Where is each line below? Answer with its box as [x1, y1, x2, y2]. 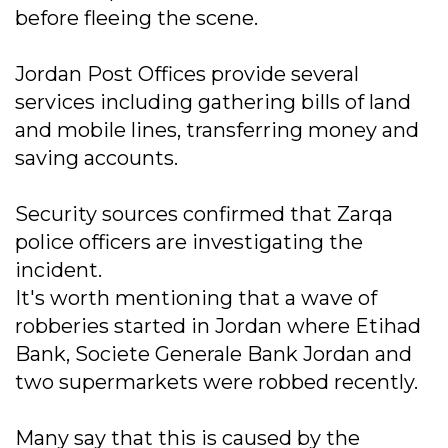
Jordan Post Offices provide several [15, 62, 359, 87]
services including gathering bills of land [15, 90, 411, 115]
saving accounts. [15, 146, 178, 171]
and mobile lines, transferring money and [15, 118, 419, 143]
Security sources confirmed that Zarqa [15, 202, 393, 227]
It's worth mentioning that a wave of [15, 286, 377, 311]
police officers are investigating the [15, 230, 363, 255]
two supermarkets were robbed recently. [15, 370, 418, 395]
